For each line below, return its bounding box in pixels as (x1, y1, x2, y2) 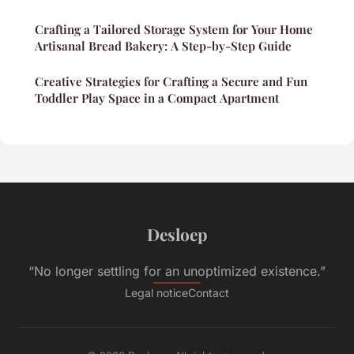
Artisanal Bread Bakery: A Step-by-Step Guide (35, 37, 292, 54)
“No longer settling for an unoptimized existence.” (28, 262, 326, 279)
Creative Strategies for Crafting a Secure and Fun (35, 73, 307, 89)
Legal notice (125, 285, 188, 299)
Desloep (147, 222, 207, 245)
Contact (188, 285, 229, 299)
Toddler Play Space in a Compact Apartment (35, 89, 279, 106)
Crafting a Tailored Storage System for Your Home (35, 21, 313, 37)
